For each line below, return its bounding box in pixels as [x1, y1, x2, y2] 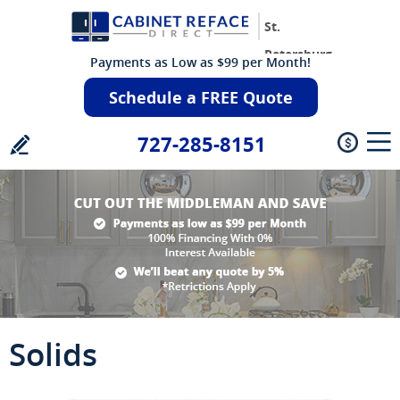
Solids [9, 333, 97, 375]
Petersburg [264, 46, 332, 63]
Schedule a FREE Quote [109, 87, 294, 108]
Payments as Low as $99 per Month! [89, 54, 311, 71]
